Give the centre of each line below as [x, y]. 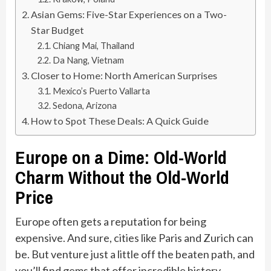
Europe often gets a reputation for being [111, 221]
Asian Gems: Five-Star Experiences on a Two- [129, 14]
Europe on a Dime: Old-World [121, 157]
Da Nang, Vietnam [88, 60]
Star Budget [58, 30]
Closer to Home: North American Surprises [124, 75]
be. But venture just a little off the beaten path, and [135, 254]
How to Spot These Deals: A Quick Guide [120, 120]
